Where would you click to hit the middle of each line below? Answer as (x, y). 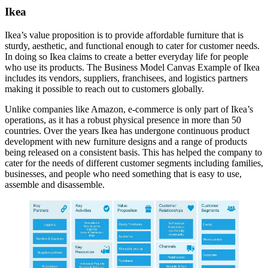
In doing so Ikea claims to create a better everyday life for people (127, 56)
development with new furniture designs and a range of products (126, 141)
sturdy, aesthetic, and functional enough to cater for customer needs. (132, 45)
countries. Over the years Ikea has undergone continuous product (127, 130)
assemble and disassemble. (55, 184)
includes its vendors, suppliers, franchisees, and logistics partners (126, 78)
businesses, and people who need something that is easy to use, (123, 173)
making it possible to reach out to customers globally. (104, 89)
